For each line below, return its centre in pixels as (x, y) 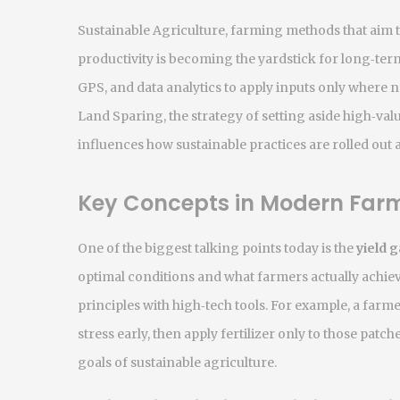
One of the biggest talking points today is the (217, 248)
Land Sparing (121, 116)
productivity (116, 59)
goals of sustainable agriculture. (177, 362)
